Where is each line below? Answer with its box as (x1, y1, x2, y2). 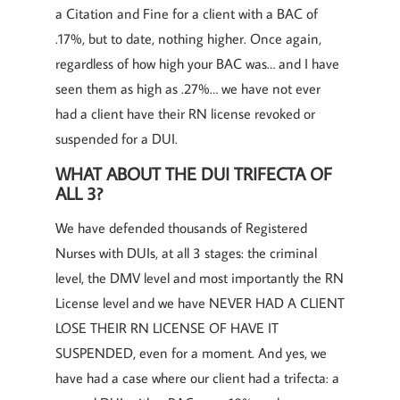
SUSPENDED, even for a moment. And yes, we (55, 344, 327, 362)
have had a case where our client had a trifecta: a (55, 369, 339, 387)
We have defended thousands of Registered (55, 219, 307, 237)
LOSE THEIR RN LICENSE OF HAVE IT (55, 319, 279, 337)
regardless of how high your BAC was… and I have (55, 54, 339, 72)
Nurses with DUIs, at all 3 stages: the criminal (55, 244, 317, 262)
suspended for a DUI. (55, 129, 178, 147)
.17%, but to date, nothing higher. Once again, (55, 29, 321, 47)
